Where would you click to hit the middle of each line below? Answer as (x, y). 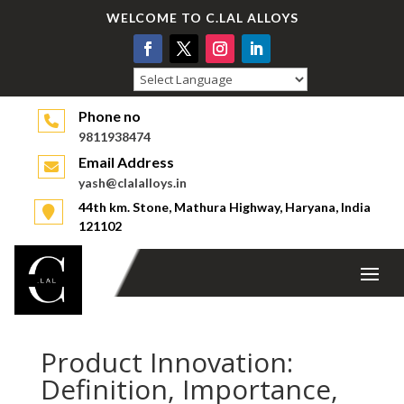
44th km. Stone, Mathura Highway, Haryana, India (225, 207)
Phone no (110, 116)
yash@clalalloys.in (133, 183)
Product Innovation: (166, 362)
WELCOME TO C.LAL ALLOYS (202, 18)
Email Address (127, 162)
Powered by (168, 101)
